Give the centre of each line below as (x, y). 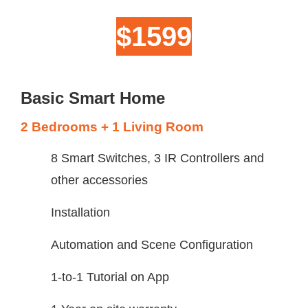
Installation (80, 212)
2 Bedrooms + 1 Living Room (112, 126)
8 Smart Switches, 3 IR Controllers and (157, 158)
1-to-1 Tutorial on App (110, 277)
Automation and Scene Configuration (152, 244)
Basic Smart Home (93, 98)
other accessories (99, 180)
